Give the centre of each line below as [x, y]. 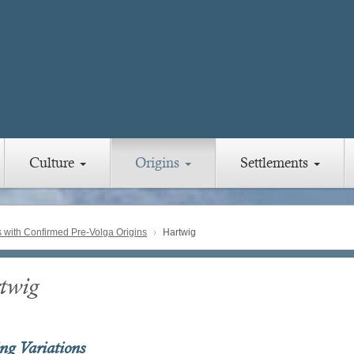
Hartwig [178, 233]
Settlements [276, 163]
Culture [54, 163]
